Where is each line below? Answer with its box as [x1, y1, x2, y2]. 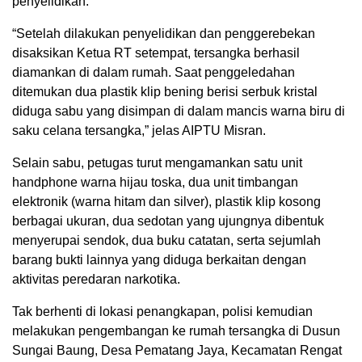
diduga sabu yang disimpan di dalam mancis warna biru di [12, 103, 345, 118]
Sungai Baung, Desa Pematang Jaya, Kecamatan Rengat [12, 343, 342, 357]
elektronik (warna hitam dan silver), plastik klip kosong [12, 194, 321, 208]
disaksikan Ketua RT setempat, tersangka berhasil [12, 45, 300, 60]
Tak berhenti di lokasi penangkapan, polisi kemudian [12, 304, 313, 318]
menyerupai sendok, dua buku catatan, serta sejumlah [12, 233, 321, 247]
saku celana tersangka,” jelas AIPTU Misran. [12, 123, 266, 137]
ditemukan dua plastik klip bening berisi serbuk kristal [12, 84, 318, 99]
